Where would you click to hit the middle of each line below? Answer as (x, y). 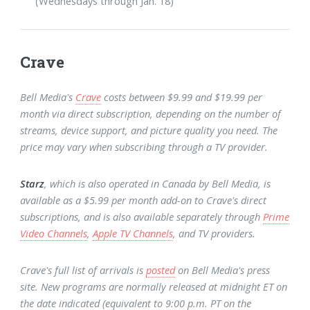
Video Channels (54, 234)
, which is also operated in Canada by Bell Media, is (158, 184)
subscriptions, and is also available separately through (142, 217)
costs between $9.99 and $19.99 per (182, 97)
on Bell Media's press (223, 270)
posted (161, 270)
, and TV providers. (215, 234)
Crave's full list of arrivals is (83, 270)
